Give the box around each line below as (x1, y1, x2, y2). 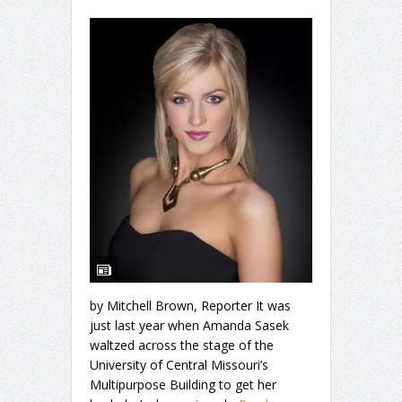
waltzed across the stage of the (90, 336, 274, 354)
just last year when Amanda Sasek (90, 316, 289, 334)
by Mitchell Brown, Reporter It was (90, 296, 291, 314)
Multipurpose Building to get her (90, 375, 276, 393)
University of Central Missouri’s (90, 355, 268, 373)
